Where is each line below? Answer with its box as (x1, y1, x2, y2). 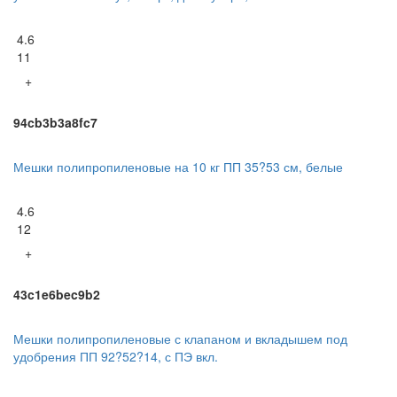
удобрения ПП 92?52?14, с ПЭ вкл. (13, 346, 218, 365)
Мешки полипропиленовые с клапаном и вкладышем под (13, 329, 347, 347)
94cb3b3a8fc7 (13, 113, 97, 131)
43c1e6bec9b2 (13, 284, 100, 303)
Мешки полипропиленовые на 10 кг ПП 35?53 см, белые (13, 157, 343, 175)
